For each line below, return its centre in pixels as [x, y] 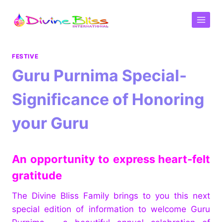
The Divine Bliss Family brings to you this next [111, 195]
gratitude [37, 175]
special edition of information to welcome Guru [111, 209]
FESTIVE [25, 56]
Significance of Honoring [108, 99]
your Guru [50, 123]
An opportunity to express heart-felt [111, 159]
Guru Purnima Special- [99, 75]
